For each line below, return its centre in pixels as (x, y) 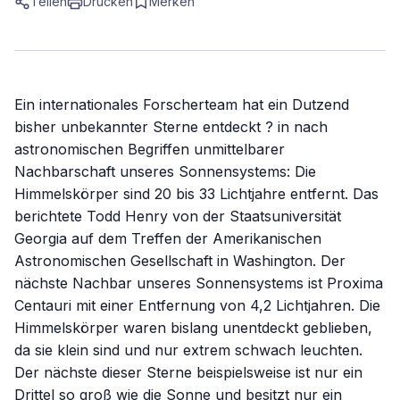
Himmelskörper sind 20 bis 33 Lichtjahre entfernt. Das (196, 194)
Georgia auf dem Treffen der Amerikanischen (168, 238)
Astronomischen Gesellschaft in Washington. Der (180, 261)
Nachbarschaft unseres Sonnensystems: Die (165, 171)
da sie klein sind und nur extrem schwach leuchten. (188, 350)
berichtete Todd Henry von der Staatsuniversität (178, 216)
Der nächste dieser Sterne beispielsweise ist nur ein (188, 372)
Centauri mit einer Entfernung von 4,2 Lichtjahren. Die (197, 305)
